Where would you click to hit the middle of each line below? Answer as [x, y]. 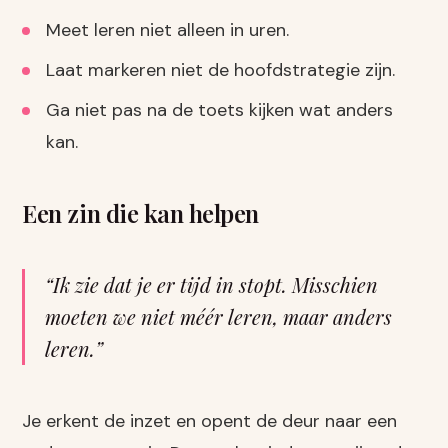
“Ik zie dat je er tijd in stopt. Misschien [212, 284]
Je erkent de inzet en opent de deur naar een [210, 421]
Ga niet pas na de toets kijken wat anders [220, 110]
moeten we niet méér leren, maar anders [219, 316]
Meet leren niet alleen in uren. [168, 30]
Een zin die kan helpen [140, 213]
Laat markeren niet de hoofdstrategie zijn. [221, 70]
